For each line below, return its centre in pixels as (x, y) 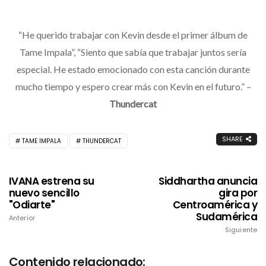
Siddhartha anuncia (208, 181)
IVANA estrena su (52, 181)
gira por (238, 193)
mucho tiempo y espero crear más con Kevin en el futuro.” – (133, 87)
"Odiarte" (32, 205)
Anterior (22, 218)
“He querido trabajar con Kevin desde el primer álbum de (133, 35)
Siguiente (241, 230)
